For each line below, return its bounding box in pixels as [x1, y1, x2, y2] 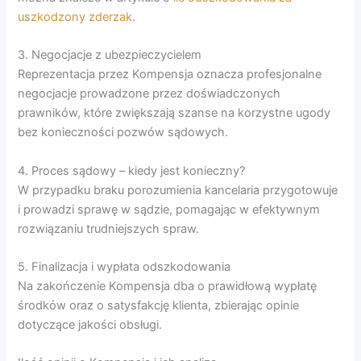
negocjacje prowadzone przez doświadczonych [18, 86, 281, 102]
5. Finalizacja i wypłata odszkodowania [18, 259, 231, 274]
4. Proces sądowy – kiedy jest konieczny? [18, 163, 246, 178]
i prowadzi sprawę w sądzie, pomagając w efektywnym [18, 201, 321, 217]
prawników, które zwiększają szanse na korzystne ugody [18, 106, 331, 121]
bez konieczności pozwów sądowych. [18, 125, 229, 140]
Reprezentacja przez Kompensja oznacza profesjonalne [18, 67, 322, 82]
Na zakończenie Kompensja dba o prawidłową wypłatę [18, 279, 317, 293]
